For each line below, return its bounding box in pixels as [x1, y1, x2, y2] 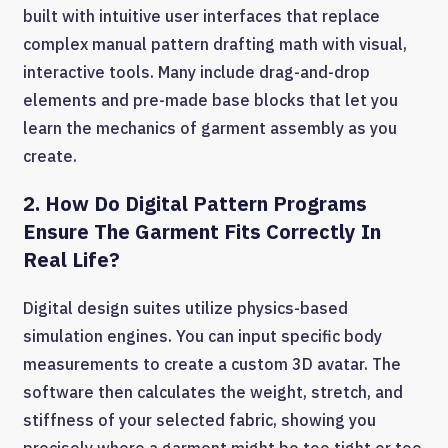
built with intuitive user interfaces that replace [23, 6, 380, 27]
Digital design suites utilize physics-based [23, 298, 348, 319]
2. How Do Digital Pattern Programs [23, 190, 367, 218]
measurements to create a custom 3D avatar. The [23, 354, 401, 375]
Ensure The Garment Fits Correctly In [23, 218, 381, 246]
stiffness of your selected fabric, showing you [23, 410, 376, 431]
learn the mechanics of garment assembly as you [23, 118, 397, 139]
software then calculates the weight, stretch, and [23, 382, 403, 403]
